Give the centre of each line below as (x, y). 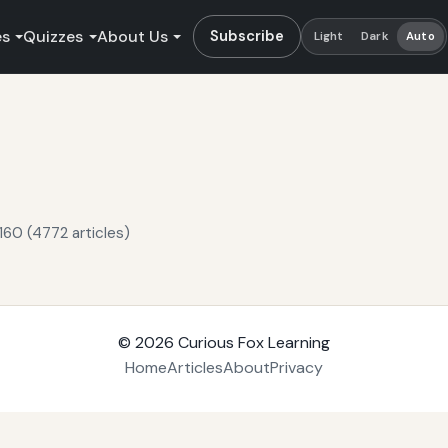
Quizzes (53, 36)
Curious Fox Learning (254, 343)
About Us (132, 36)
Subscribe (247, 35)
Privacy (296, 368)
